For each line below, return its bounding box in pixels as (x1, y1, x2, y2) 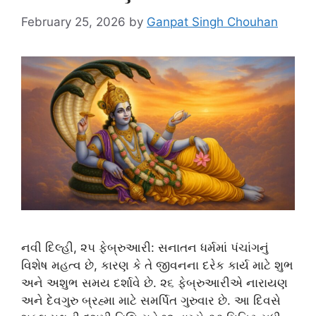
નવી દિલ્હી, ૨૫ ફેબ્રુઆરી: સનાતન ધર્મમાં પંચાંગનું (21, 240, 269, 255)
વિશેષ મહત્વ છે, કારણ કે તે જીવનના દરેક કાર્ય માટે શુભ (21, 257, 293, 272)
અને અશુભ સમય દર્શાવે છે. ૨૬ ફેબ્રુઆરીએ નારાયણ (21, 275, 288, 290)
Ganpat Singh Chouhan (147, 14, 278, 29)
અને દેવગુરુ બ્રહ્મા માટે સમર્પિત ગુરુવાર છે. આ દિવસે (21, 293, 281, 308)
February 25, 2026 (21, 14, 126, 29)
